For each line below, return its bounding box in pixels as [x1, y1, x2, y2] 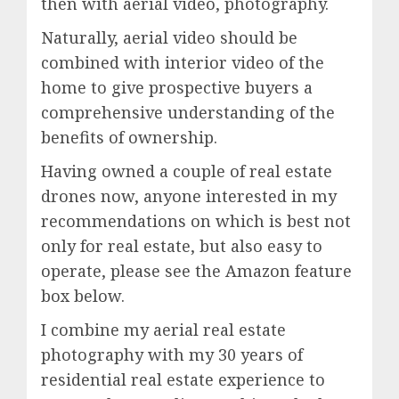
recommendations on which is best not [41, 209, 351, 232]
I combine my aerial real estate [41, 318, 286, 340]
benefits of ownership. [41, 126, 217, 148]
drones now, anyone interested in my [41, 184, 337, 207]
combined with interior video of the [41, 51, 324, 73]
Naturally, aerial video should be [41, 26, 297, 48]
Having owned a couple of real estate [41, 159, 332, 182]
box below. [41, 284, 125, 306]
